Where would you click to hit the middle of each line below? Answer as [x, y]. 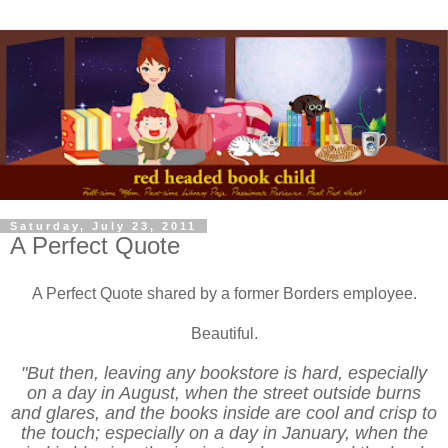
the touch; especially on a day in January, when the [224, 432]
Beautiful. [224, 333]
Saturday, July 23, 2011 [103, 226]
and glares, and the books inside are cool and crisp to [224, 412]
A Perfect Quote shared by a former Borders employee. [224, 293]
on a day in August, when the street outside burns [224, 392]
